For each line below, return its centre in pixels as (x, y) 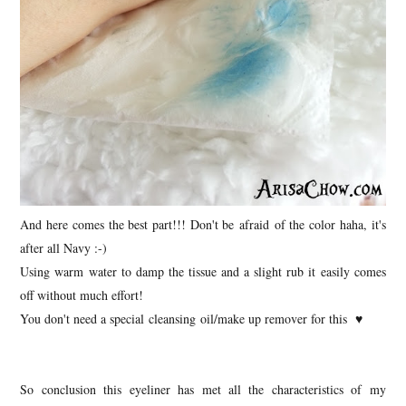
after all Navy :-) (64, 247)
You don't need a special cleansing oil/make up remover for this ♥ (192, 318)
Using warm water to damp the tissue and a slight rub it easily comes (203, 271)
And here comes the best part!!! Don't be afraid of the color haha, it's (203, 224)
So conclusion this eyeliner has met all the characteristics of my (203, 389)
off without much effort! (82, 295)
